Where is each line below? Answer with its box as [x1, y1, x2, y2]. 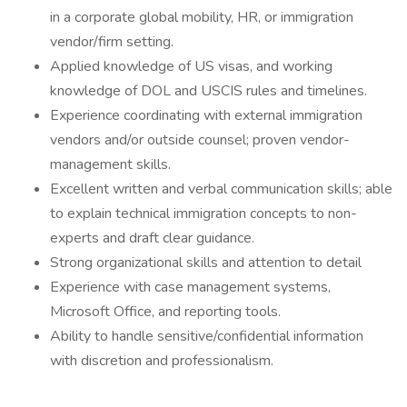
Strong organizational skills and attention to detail [50, 253, 362, 273]
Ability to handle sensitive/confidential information [50, 326, 363, 346]
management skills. [50, 154, 171, 174]
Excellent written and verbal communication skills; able [50, 179, 392, 199]
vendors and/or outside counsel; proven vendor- [50, 130, 350, 150]
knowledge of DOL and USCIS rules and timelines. [50, 81, 367, 101]
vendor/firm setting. [50, 32, 174, 52]
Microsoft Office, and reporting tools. [50, 302, 281, 322]
